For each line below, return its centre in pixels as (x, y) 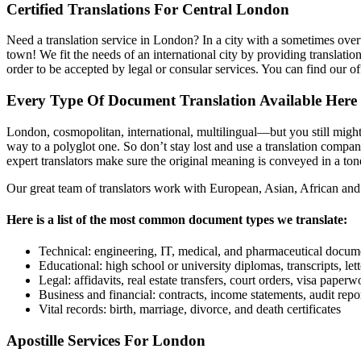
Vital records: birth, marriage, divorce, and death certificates (190, 309)
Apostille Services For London (106, 341)
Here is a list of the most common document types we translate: (177, 220)
